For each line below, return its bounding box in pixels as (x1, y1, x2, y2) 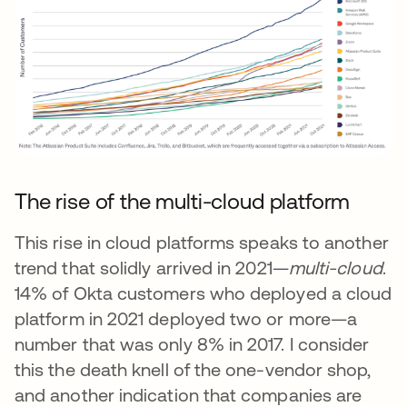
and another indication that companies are (15, 383, 362, 405)
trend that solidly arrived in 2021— (15, 256, 289, 278)
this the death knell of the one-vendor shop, (15, 358, 372, 380)
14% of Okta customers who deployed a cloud (15, 282, 392, 303)
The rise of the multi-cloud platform (15, 188, 351, 213)
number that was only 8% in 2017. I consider (15, 333, 370, 354)
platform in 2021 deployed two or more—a (15, 307, 358, 329)
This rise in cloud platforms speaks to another (15, 231, 389, 253)
